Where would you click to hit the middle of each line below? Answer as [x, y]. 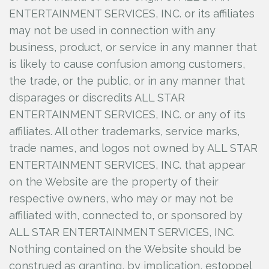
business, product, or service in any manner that [133, 47]
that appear [215, 165]
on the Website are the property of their [114, 182]
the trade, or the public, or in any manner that [127, 81]
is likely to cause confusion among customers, [127, 64]
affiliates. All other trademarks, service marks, [124, 131]
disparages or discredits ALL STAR [97, 98]
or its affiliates [219, 14]
